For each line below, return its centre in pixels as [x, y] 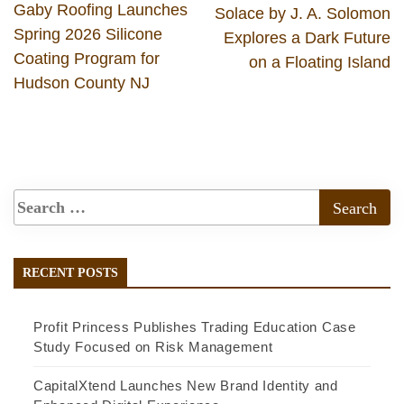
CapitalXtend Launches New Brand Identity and [186, 386]
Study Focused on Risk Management [153, 347]
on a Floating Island [320, 63]
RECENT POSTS [70, 273]
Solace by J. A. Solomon [303, 14]
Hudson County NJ [82, 83]
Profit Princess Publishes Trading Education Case [195, 327]
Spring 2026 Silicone [88, 35]
